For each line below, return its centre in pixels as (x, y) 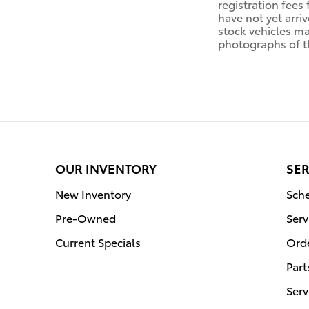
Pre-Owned (86, 217)
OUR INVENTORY (106, 168)
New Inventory (93, 193)
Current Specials (98, 241)
